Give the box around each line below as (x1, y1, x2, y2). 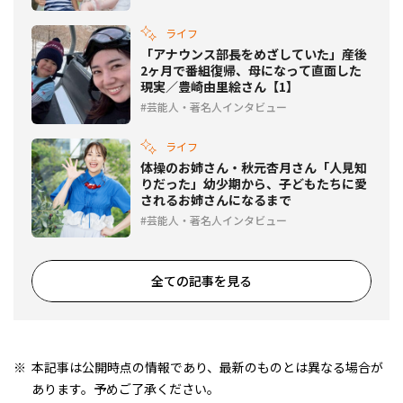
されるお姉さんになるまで (140, 191, 291, 210)
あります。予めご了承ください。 (31, 380, 219, 399)
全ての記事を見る (151, 272, 252, 291)
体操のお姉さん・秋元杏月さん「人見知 (140, 158, 367, 177)
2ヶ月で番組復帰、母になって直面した (140, 61, 362, 80)
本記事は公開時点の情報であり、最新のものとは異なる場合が (31, 358, 383, 377)
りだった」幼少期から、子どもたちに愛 (140, 175, 367, 193)
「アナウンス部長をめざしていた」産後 (140, 45, 367, 64)
